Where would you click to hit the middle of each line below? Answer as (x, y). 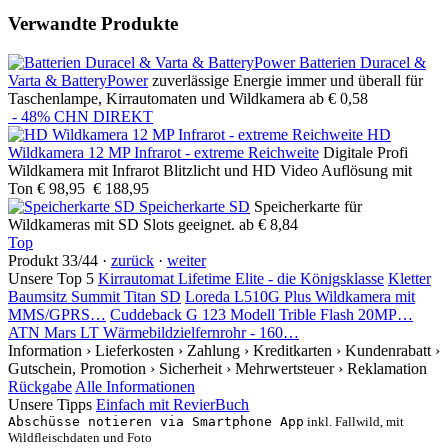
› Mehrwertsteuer (280, 368)
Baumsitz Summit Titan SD (94, 296)
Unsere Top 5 (51, 278)
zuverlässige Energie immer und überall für (287, 80)
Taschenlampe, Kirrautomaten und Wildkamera (156, 98)
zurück (132, 260)
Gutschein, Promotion (77, 368)
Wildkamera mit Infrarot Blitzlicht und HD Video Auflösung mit (210, 170)
